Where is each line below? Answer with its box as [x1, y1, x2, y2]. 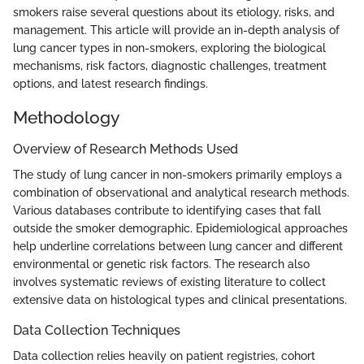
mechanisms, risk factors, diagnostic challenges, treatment [13, 58, 327, 72]
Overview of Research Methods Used [13, 141, 238, 157]
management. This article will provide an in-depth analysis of [13, 23, 340, 37]
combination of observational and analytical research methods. [13, 186, 349, 200]
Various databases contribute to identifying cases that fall [13, 204, 321, 218]
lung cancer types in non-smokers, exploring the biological [13, 41, 326, 54]
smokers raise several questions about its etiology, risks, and [13, 5, 335, 19]
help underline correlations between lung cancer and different [13, 240, 343, 253]
